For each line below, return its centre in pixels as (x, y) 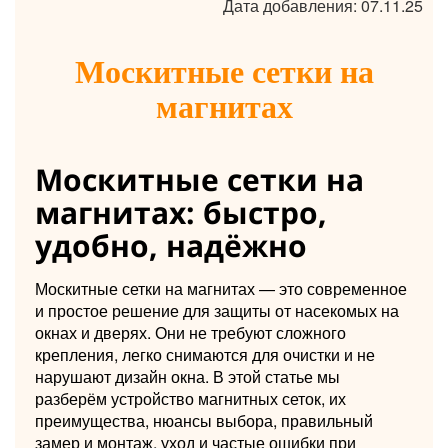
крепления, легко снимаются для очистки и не (205, 354)
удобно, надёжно (171, 245)
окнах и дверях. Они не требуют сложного (190, 332)
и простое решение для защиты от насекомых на (217, 310)
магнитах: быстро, (181, 212)
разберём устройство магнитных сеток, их (190, 398)
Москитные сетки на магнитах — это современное (221, 288)
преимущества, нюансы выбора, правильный (204, 420)
